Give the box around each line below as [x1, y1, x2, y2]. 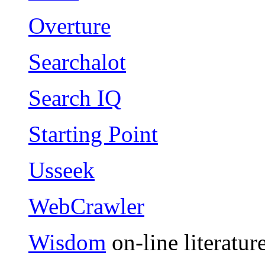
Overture [28, 12, 111, 38]
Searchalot [28, 49, 126, 75]
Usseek [28, 157, 95, 183]
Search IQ [28, 85, 121, 111]
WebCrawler [28, 193, 144, 219]
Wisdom [28, 229, 106, 255]
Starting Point [28, 121, 158, 147]
